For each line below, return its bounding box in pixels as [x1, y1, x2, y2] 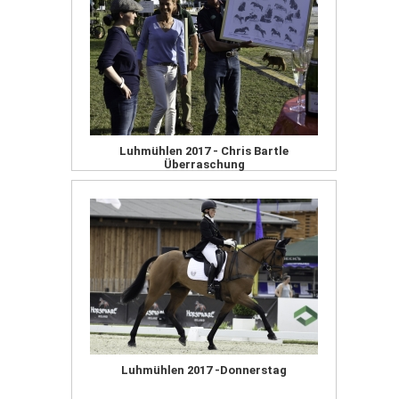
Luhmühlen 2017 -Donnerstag [121, 363, 287, 377]
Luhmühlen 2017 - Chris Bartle [119, 143, 289, 158]
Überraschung [163, 157, 245, 171]
